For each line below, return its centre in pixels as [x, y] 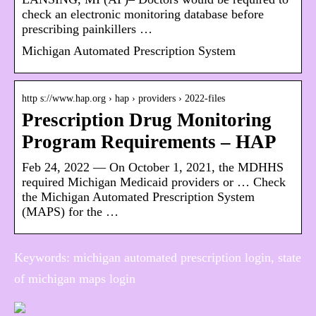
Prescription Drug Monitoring [147, 120]
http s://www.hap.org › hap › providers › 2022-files [123, 99]
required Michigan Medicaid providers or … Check [154, 182]
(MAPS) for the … [70, 212]
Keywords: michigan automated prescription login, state [158, 258]
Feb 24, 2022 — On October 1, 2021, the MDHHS [153, 168]
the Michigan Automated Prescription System [138, 197]
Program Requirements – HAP [149, 142]
